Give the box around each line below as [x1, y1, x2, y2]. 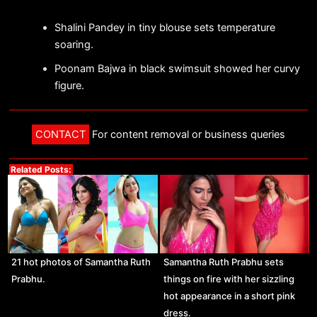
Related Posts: [10, 163, 71, 175]
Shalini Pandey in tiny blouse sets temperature [54, 21, 275, 35]
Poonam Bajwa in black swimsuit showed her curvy [54, 62, 300, 76]
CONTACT [35, 127, 86, 141]
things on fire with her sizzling [163, 272, 294, 284]
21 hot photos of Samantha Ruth [11, 255, 151, 267]
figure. [54, 79, 84, 93]
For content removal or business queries [89, 127, 285, 141]
